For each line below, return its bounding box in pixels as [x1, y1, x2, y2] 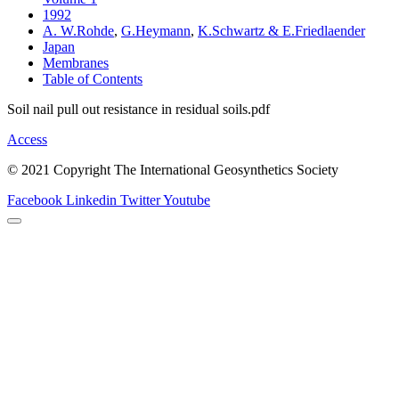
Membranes [43, 54, 109, 70]
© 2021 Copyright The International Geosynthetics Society [7, 161, 338, 177]
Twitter [120, 191, 160, 208]
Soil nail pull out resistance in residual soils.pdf [7, 101, 270, 117]
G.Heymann [121, 22, 191, 38]
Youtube [163, 191, 210, 208]
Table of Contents [43, 70, 142, 86]
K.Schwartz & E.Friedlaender [198, 22, 365, 38]
